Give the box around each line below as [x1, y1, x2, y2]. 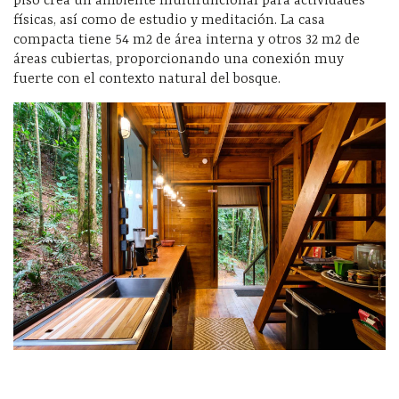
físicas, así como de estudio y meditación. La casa [13, 12, 325, 28]
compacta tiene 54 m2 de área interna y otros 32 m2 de [13, 31, 360, 48]
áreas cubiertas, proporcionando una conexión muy [13, 51, 344, 68]
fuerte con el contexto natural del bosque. [13, 70, 281, 87]
